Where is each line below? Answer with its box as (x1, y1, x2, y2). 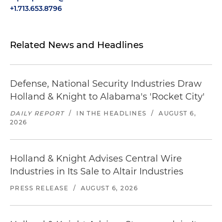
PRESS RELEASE (10, 184, 69, 192)
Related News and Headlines (10, 39, 143, 51)
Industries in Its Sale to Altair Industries (10, 166, 183, 177)
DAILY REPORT (10, 110, 64, 117)
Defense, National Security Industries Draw (10, 78, 202, 89)
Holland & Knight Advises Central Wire (10, 153, 182, 164)
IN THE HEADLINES (76, 110, 147, 117)
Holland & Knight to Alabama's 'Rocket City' (10, 91, 205, 102)
